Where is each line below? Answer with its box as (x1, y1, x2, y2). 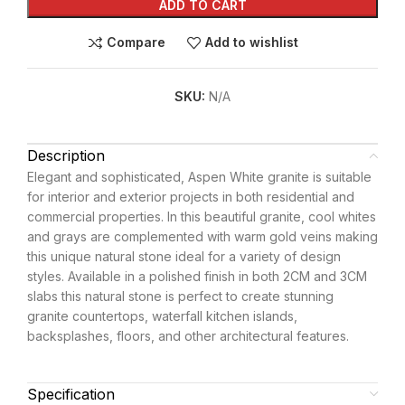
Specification (27, 384, 115, 403)
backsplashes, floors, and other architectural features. (27, 327, 349, 344)
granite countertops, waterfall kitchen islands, (27, 307, 297, 324)
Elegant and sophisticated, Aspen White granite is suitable (27, 168, 372, 184)
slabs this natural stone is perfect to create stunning (27, 287, 334, 304)
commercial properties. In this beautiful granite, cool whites (27, 208, 376, 224)
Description (27, 146, 105, 165)
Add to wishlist (204, 34, 298, 51)
